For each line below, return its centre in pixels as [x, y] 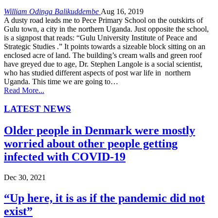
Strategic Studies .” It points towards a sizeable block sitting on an [105, 46]
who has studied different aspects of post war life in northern [97, 73]
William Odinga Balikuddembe [52, 11]
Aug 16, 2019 [122, 11]
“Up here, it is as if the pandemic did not [104, 198]
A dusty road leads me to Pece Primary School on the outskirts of [103, 20]
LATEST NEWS [37, 109]
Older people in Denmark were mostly [100, 131]
